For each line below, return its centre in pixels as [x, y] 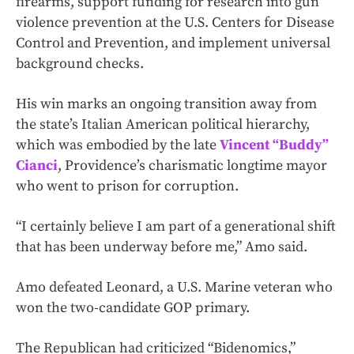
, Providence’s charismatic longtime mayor [192, 166]
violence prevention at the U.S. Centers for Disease [175, 23]
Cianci [37, 166]
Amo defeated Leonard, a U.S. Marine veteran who [174, 288]
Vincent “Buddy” [274, 145]
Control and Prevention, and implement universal [173, 43]
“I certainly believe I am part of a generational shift [176, 227]
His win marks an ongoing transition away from [166, 104]
